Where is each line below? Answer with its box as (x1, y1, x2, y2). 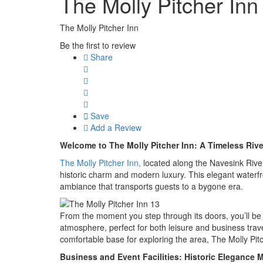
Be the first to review (60, 39, 136, 52)
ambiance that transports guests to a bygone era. (60, 180, 243, 193)
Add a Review (88, 122, 141, 134)
